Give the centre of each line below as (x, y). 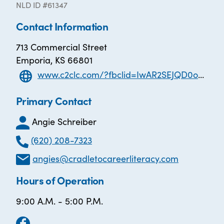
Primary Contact (54, 100)
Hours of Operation (60, 180)
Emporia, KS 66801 (54, 60)
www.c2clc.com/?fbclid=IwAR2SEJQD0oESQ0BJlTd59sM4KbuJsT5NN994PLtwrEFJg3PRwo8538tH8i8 (118, 74)
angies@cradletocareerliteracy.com (106, 158)
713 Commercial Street (61, 47)
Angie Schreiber (64, 121)
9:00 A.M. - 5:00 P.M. (59, 201)
